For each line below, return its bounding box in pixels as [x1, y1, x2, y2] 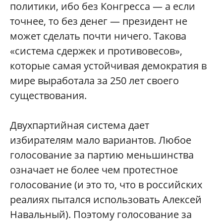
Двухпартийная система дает [10, 118, 149, 132]
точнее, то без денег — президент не [10, 14, 187, 28]
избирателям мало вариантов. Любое [10, 133, 191, 147]
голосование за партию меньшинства [10, 148, 194, 162]
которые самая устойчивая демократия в [10, 59, 207, 72]
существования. [10, 89, 87, 102]
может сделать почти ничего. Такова [10, 29, 186, 43]
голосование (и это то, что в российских [10, 178, 202, 191]
